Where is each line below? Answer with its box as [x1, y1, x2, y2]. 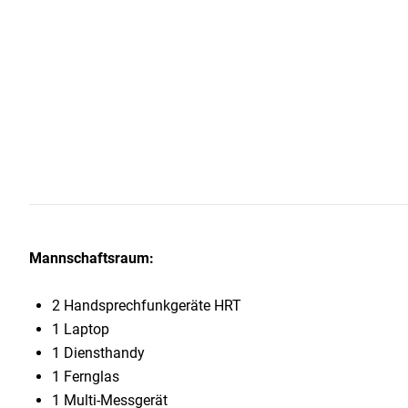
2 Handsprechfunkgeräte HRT [52, 297, 241, 315]
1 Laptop [52, 321, 109, 339]
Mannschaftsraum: [29, 250, 154, 268]
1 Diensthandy [52, 344, 145, 362]
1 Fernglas [52, 368, 119, 386]
